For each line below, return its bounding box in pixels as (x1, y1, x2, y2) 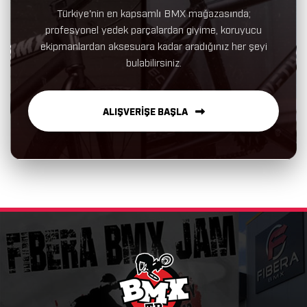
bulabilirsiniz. (125, 55, 182, 68)
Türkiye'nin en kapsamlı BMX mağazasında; (56, 5, 251, 19)
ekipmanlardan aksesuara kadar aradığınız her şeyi (40, 38, 267, 51)
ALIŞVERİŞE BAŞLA (102, 104, 190, 116)
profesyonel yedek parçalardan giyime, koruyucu (45, 22, 262, 35)
